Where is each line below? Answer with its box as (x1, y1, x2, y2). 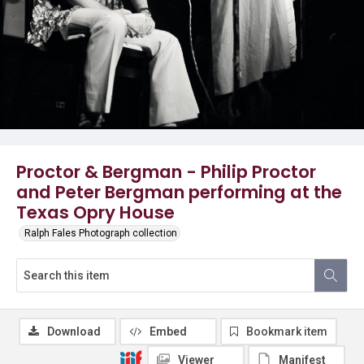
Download (47, 325, 101, 338)
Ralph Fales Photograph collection (24, 227, 177, 239)
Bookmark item (246, 325, 327, 338)
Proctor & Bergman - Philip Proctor (16, 159, 316, 184)
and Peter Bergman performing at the (16, 180, 342, 205)
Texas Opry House (16, 200, 175, 225)
